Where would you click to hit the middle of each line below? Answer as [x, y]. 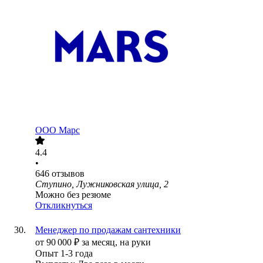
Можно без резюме [73, 195]
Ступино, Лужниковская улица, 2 [102, 184]
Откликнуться [64, 205]
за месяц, [101, 242]
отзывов [68, 174]
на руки [135, 242]
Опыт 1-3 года [64, 254]
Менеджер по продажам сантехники [108, 230]
